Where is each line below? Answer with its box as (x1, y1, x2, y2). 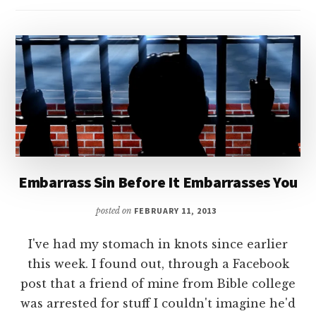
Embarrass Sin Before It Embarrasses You (18, 171, 298, 192)
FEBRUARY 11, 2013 (134, 205, 217, 216)
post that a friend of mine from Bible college (20, 276, 296, 291)
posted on (96, 205, 135, 216)
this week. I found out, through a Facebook (27, 256, 289, 271)
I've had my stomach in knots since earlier (28, 236, 288, 251)
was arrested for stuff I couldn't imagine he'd (20, 296, 296, 310)
